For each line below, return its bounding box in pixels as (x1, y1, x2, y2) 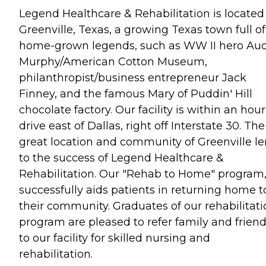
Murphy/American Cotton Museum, (19, 55, 207, 68)
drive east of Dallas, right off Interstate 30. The (19, 119, 265, 132)
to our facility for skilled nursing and (19, 231, 210, 245)
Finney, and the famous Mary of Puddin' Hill (19, 87, 252, 100)
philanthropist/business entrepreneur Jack (19, 71, 246, 84)
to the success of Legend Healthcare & (19, 151, 224, 164)
